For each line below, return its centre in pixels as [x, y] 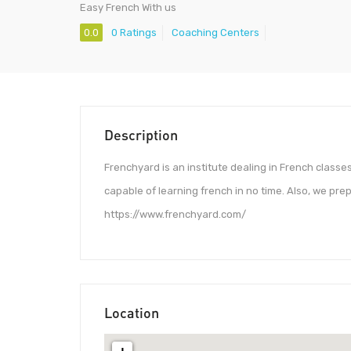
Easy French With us [128, 7]
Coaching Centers [215, 33]
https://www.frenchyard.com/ [175, 215]
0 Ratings [134, 33]
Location [132, 312]
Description [141, 135]
